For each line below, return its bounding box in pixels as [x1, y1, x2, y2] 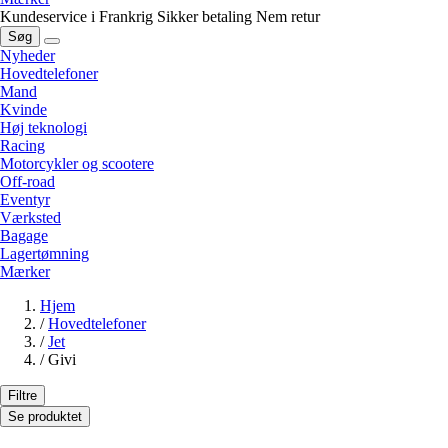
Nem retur [256, 7, 320, 25]
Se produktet [8, 408, 82, 424]
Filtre [8, 387, 37, 403]
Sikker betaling [157, 7, 252, 25]
